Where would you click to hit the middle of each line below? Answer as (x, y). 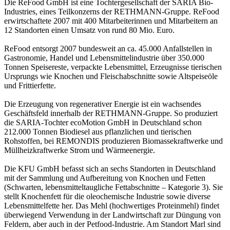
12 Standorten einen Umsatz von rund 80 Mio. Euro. (89, 30)
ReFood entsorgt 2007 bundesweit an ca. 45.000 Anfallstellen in (108, 49)
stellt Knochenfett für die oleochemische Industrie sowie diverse (107, 197)
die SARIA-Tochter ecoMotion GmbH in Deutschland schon (103, 123)
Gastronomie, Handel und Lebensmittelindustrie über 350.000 (104, 58)
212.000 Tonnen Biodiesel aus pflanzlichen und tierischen (98, 132)
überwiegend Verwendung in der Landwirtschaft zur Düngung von (112, 215)
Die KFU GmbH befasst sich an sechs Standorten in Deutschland (110, 169)
